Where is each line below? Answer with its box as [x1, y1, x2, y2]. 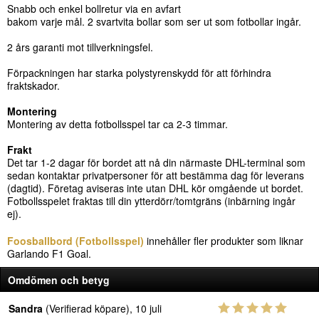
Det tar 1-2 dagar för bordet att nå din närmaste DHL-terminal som [7, 155, 305, 169]
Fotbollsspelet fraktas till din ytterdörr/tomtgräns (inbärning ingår [7, 194, 296, 208]
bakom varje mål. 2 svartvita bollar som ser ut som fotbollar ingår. [7, 14, 301, 28]
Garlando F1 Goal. [7, 246, 91, 261]
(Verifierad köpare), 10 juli [43, 301, 162, 315]
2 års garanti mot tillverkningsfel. [7, 40, 153, 54]
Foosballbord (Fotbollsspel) [7, 234, 144, 248]
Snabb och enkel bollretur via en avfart [7, 1, 181, 16]
